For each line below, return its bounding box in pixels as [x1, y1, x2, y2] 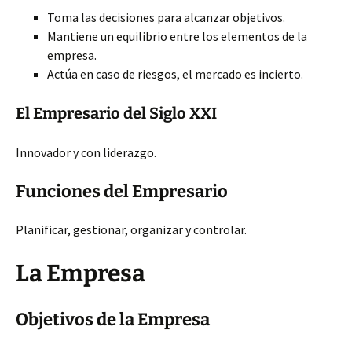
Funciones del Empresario [16, 181, 228, 202]
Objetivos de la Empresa [16, 309, 210, 330]
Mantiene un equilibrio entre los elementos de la [47, 28, 307, 44]
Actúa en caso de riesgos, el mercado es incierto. [47, 66, 303, 82]
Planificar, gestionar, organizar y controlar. [16, 222, 247, 237]
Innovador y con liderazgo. [16, 145, 156, 160]
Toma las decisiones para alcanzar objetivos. [47, 9, 285, 25]
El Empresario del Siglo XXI [16, 104, 217, 123]
